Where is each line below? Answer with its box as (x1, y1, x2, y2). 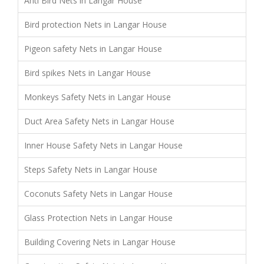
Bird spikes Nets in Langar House (24, 67, 151, 78)
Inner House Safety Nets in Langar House (24, 139, 183, 151)
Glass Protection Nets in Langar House (24, 212, 173, 223)
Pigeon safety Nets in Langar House (24, 42, 162, 54)
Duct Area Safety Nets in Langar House (24, 115, 174, 127)
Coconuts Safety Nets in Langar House (24, 187, 173, 199)
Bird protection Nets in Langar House (24, 18, 167, 30)
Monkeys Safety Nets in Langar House (24, 91, 171, 103)
